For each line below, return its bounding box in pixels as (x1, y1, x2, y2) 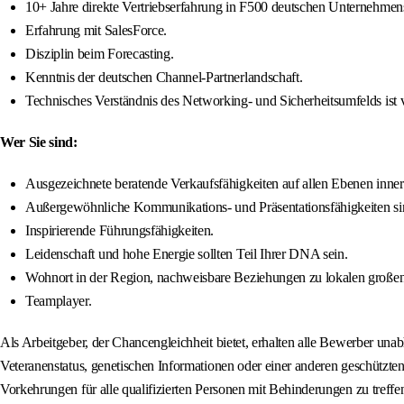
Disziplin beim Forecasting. (25, 46, 174, 62)
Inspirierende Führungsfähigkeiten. (25, 223, 215, 239)
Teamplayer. (25, 293, 92, 309)
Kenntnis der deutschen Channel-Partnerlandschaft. (25, 69, 303, 86)
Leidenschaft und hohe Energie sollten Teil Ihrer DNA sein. (25, 246, 348, 262)
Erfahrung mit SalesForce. (25, 23, 167, 39)
